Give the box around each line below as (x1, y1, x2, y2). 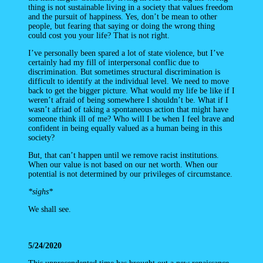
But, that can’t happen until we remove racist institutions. (28, 151, 219, 160)
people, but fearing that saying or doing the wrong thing (28, 22, 215, 31)
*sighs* (28, 187, 53, 197)
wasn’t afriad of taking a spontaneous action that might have (28, 105, 228, 114)
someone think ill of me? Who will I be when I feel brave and (28, 114, 234, 124)
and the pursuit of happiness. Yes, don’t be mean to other (28, 12, 217, 22)
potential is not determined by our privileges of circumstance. (28, 170, 232, 179)
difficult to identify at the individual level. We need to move (28, 77, 229, 86)
